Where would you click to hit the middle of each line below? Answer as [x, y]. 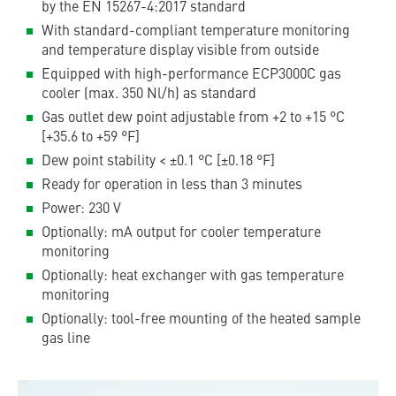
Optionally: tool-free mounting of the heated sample [201, 320]
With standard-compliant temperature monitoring [196, 32]
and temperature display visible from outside [180, 51]
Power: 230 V [81, 209]
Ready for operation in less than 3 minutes [172, 186]
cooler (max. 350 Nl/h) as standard [149, 95]
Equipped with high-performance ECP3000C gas [191, 75]
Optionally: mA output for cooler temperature [181, 233]
